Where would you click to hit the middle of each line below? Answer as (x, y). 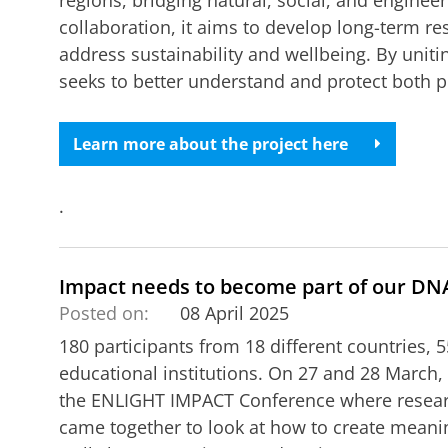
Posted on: (103, 313)
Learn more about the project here (211, 143)
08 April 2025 (235, 313)
